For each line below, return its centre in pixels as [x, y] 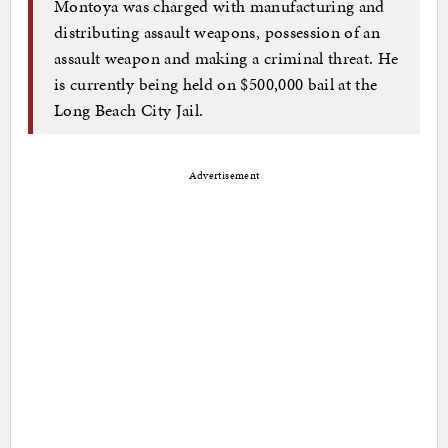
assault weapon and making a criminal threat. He [226, 58]
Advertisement [224, 175]
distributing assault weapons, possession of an [217, 32]
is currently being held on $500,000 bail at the [216, 84]
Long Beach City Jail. [129, 110]
